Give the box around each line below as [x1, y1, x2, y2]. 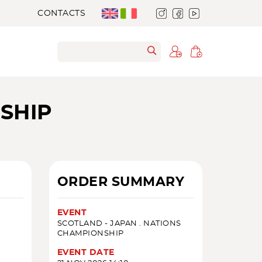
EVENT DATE [57, 249, 115, 257]
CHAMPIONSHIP [57, 230, 124, 237]
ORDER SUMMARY [57, 175, 184, 188]
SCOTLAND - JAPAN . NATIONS [57, 220, 181, 227]
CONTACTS [37, 9, 86, 18]
